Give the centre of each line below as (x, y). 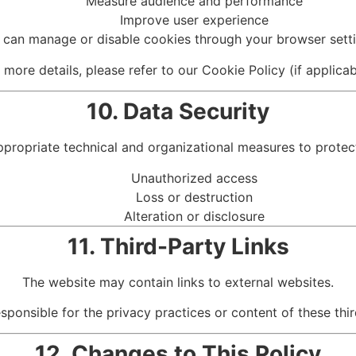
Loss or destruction (194, 197)
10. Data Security (178, 112)
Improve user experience (194, 20)
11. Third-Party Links (178, 246)
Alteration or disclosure (194, 216)
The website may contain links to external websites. (178, 282)
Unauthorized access (194, 178)
